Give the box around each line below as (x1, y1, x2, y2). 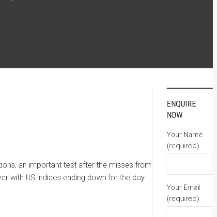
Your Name (167, 130, 203, 139)
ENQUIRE (167, 99, 196, 108)
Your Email (167, 183, 201, 192)
